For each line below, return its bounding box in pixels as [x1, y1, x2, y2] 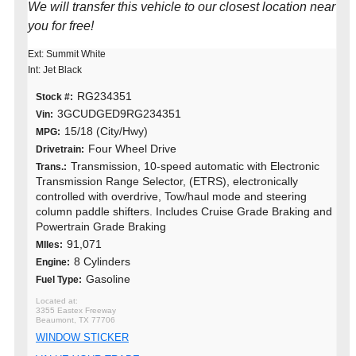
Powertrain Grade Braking [36, 220, 166, 234]
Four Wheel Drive [88, 142, 176, 156]
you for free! [28, 19, 94, 33]
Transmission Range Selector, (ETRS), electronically [36, 175, 298, 188]
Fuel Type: [36, 274, 82, 286]
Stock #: [36, 91, 73, 103]
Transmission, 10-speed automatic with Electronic [71, 160, 319, 173]
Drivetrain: [36, 144, 84, 156]
